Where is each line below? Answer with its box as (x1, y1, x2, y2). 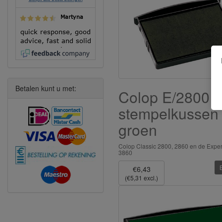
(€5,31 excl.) (125, 173, 158, 182)
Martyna (60, 13, 83, 20)
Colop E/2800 (118, 86, 210, 108)
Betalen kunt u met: (15, 83, 76, 93)
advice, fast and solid (20, 36, 91, 45)
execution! (38, 45, 73, 54)
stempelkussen (118, 103, 219, 124)
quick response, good (20, 27, 91, 36)
